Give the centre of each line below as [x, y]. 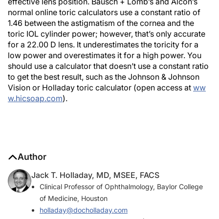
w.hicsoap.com [35, 99]
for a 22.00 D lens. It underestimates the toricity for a [103, 45]
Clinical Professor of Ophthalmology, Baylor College [121, 187]
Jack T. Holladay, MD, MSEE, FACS [95, 175]
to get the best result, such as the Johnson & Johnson [104, 77]
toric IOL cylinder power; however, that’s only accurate [107, 34]
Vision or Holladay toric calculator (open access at [100, 88]
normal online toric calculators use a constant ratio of [104, 12]
